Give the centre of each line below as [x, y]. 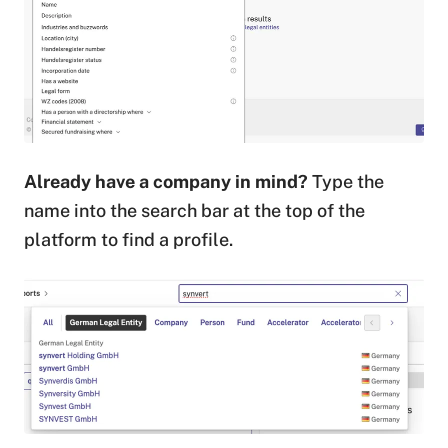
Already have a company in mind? [166, 181]
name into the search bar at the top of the [194, 210]
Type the [346, 181]
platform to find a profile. [128, 239]
